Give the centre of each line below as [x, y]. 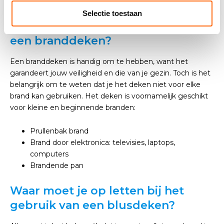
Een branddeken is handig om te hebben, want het [99, 61]
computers [49, 154]
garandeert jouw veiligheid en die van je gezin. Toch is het [110, 73]
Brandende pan [57, 165]
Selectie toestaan [112, 13]
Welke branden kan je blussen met [111, 26]
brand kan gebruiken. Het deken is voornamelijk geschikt [109, 96]
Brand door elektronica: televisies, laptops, [102, 142]
